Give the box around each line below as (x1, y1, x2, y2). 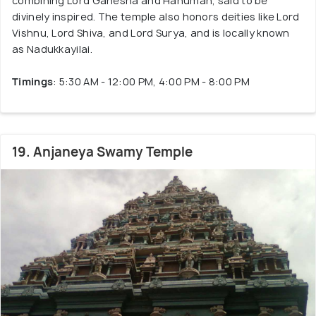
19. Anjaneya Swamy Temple (12, 143, 193, 161)
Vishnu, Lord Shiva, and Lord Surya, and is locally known (12, 26, 290, 39)
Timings (12, 75, 54, 88)
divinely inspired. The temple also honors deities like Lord (12, 10, 300, 23)
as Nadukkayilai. (12, 42, 92, 56)
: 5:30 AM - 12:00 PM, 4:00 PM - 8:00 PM (53, 75, 250, 88)
